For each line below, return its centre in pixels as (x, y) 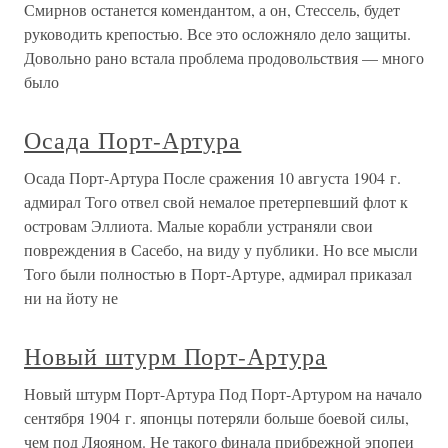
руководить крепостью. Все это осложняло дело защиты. (217, 33)
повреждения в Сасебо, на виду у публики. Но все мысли (221, 249)
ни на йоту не (71, 297)
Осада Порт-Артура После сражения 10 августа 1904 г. (212, 177)
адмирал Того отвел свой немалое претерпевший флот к (216, 201)
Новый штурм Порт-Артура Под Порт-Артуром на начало (223, 393)
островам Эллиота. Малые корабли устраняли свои (198, 225)
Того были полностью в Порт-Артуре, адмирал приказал (218, 273)
